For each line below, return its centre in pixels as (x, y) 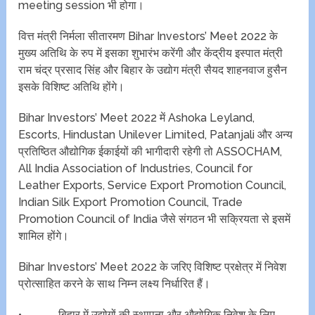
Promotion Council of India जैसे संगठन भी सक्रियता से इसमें (155, 219)
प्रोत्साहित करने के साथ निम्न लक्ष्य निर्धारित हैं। (115, 284)
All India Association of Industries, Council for (136, 169)
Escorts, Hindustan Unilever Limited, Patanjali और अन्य (156, 135)
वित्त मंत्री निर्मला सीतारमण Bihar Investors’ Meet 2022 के (148, 37)
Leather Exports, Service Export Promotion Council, (153, 186)
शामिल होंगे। (44, 236)
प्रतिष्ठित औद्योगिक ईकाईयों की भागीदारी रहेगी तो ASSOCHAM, (150, 152)
